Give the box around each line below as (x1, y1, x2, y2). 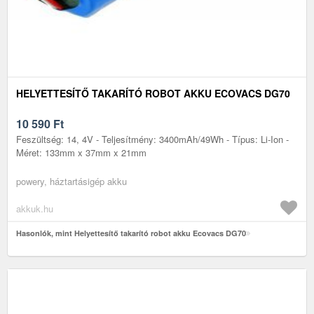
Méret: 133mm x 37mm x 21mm (16, 145, 146, 159)
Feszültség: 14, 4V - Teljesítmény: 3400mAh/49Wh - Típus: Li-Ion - (16, 132, 289, 146)
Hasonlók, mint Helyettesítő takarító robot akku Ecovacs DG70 (16, 227, 246, 238)
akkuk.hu (16, 201, 53, 215)
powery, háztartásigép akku (16, 174, 127, 188)
